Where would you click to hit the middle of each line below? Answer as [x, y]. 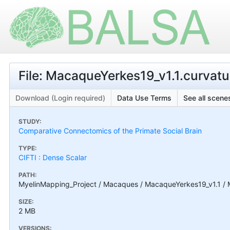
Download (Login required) [60, 98]
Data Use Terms [144, 98]
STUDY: [30, 121]
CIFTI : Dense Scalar [53, 157]
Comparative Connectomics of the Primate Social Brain [110, 130]
